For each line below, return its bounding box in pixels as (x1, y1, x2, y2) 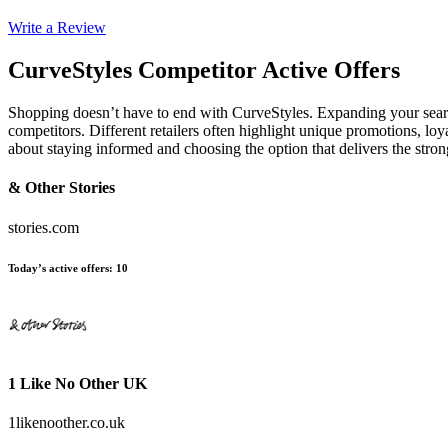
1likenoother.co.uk (8, 414, 125, 432)
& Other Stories (8, 179, 115, 197)
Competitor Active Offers (138, 57, 400, 84)
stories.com (8, 218, 79, 236)
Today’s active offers (8, 261, 109, 274)
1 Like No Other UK (8, 374, 147, 392)
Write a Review (8, 19, 106, 37)
